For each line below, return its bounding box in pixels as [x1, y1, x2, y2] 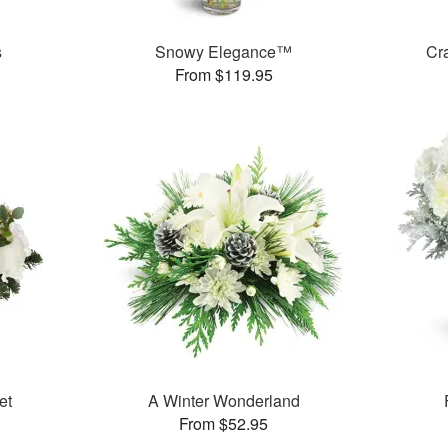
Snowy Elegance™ [155, 40, 293, 64]
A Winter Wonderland [147, 389, 300, 413]
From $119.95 [174, 63, 273, 87]
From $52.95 [179, 412, 269, 436]
